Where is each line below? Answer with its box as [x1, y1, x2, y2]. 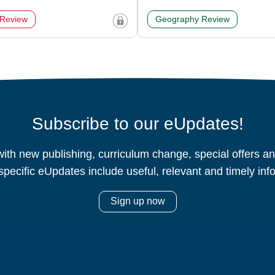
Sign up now [110, 196, 165, 207]
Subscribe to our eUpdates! [31, 114, 244, 134]
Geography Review [155, 14, 230, 25]
